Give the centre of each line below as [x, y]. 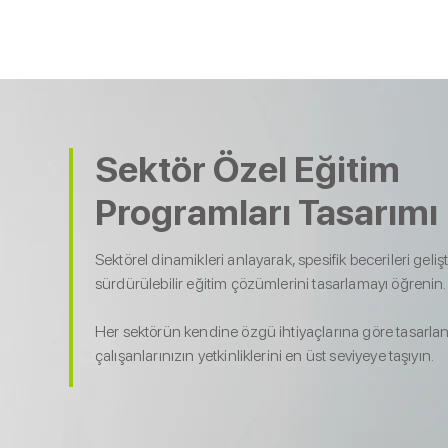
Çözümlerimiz [148, 47]
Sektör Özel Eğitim [247, 169]
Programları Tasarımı [266, 212]
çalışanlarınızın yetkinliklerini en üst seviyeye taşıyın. [265, 355]
